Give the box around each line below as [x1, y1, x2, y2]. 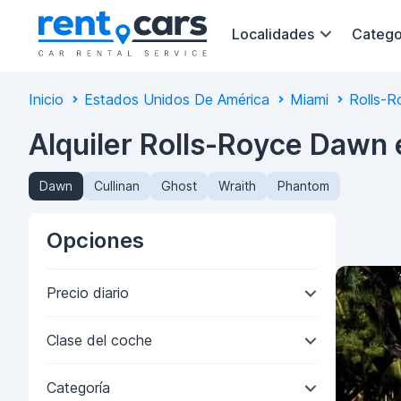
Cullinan [94, 178, 140, 193]
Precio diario [47, 284, 129, 302]
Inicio [29, 90, 64, 108]
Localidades [232, 24, 314, 43]
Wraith [218, 178, 256, 193]
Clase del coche [47, 331, 152, 349]
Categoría [47, 379, 110, 397]
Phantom [277, 178, 329, 193]
